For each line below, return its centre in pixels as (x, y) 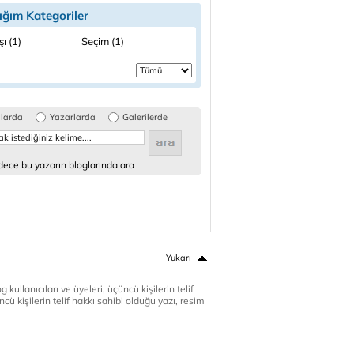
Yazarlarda (73, 117)
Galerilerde (145, 117)
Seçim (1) (103, 41)
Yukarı (179, 258)
